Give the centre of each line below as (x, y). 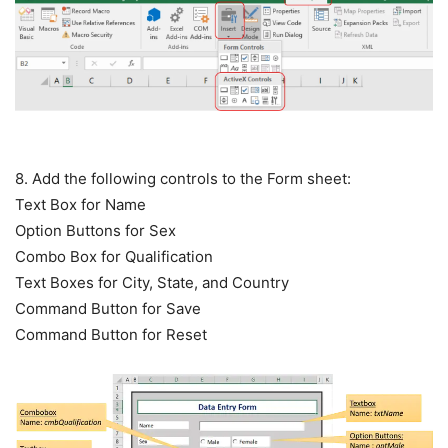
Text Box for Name (80, 204)
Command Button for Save (108, 308)
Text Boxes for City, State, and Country (152, 282)
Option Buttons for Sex (95, 230)
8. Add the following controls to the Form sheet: (183, 178)
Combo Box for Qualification (114, 256)
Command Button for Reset (111, 334)
